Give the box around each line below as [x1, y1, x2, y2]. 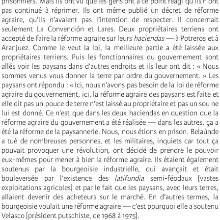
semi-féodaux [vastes [150, 173, 219, 183]
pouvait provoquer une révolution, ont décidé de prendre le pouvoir [1, 145, 219, 155]
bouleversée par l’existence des [1, 173, 114, 183]
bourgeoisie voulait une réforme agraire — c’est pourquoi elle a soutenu [1, 201, 219, 211]
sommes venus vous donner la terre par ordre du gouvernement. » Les [1, 71, 219, 80]
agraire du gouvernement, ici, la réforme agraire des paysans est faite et [1, 89, 219, 99]
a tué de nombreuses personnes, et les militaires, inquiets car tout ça [1, 136, 219, 145]
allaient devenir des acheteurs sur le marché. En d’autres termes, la [1, 192, 219, 201]
